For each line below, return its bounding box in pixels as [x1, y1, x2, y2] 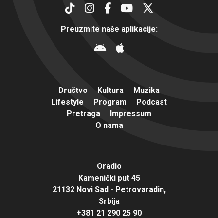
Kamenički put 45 [78, 173, 140, 182]
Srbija [98, 196, 120, 206]
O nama [95, 120, 123, 130]
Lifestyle [51, 97, 84, 107]
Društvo [58, 85, 88, 95]
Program [93, 97, 127, 107]
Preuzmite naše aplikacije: [60, 24, 158, 34]
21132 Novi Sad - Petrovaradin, [52, 184, 166, 194]
